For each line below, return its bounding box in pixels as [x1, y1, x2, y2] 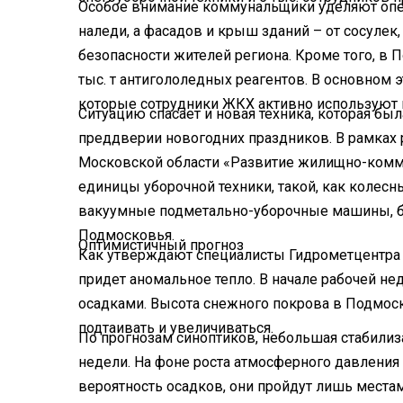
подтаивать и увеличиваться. [78, 318, 273, 336]
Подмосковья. [78, 226, 175, 244]
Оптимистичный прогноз [78, 236, 244, 254]
